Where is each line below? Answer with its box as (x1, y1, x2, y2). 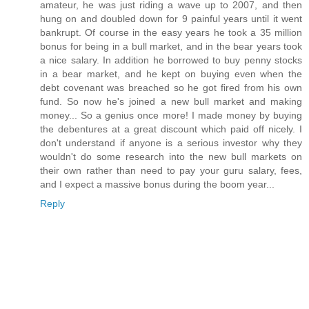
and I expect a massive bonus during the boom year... (40, 179, 275, 190)
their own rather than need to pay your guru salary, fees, (40, 165, 302, 177)
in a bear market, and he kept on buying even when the (40, 68, 302, 80)
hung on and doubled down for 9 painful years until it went (40, 13, 302, 25)
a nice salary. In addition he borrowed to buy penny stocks (40, 54, 302, 66)
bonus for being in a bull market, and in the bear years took (40, 41, 302, 52)
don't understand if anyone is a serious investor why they (40, 137, 302, 149)
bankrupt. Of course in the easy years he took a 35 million (40, 27, 302, 39)
